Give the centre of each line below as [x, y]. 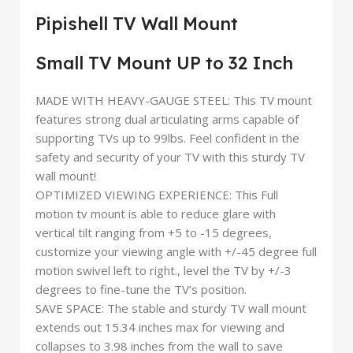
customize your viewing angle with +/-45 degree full [176, 252]
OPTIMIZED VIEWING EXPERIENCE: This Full [157, 195]
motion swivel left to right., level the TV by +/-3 [163, 271]
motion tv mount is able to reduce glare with [156, 214]
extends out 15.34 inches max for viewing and [160, 327]
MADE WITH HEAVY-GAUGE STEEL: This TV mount [174, 100]
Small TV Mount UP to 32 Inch [164, 63]
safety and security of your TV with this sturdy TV [170, 157]
